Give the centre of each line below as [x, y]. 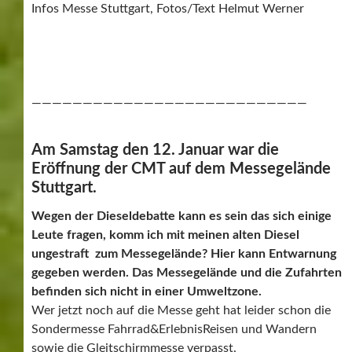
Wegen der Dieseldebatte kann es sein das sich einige [181, 216]
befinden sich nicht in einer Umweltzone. [147, 291]
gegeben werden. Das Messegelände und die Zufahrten [187, 272]
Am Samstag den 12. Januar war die [155, 150]
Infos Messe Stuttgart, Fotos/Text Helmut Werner [168, 8]
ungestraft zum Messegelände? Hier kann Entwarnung [184, 253]
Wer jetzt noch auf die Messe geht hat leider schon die [181, 310]
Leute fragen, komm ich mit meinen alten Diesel [165, 235]
